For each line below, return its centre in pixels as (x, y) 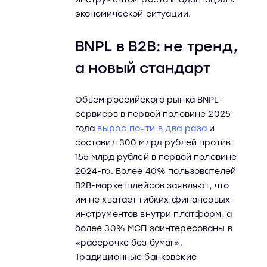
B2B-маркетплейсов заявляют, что (152, 186)
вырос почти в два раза (152, 128)
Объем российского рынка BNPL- (149, 100)
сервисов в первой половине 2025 (153, 114)
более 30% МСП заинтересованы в (153, 229)
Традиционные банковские (136, 257)
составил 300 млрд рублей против (153, 143)
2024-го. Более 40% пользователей (156, 171)
